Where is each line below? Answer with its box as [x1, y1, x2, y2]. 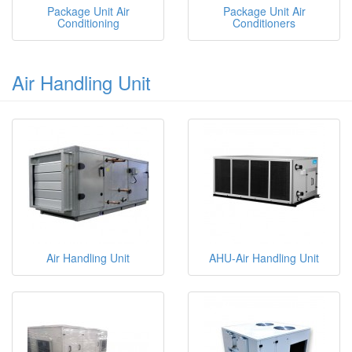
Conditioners [233, 14, 295, 31]
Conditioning [57, 14, 119, 31]
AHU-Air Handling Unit [209, 249, 319, 266]
